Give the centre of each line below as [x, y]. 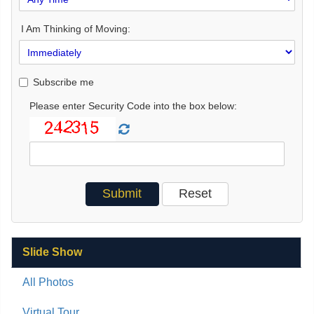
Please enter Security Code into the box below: [133, 106]
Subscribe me [63, 82]
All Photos [48, 282]
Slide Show [52, 252]
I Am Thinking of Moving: [76, 29]
